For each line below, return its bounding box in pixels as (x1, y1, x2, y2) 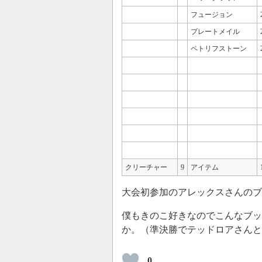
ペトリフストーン (191, 44, 247, 53)
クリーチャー (125, 163, 167, 172)
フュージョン (191, 11, 233, 19)
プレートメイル (191, 27, 240, 36)
